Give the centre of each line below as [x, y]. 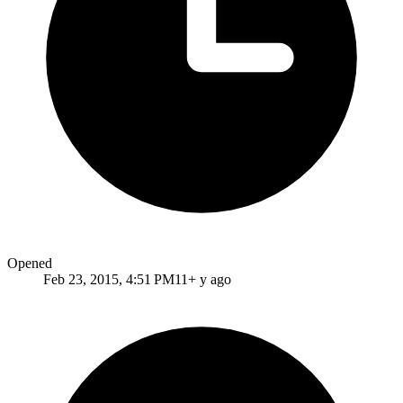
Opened [30, 263]
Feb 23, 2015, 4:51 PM [109, 279]
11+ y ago [203, 279]
